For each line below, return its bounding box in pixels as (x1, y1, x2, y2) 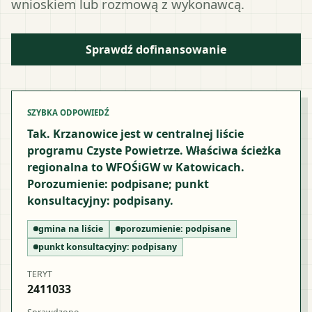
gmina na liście (38, 222, 103, 235)
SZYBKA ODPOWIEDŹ (27, 107, 109, 118)
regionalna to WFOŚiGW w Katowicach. (27, 159, 244, 175)
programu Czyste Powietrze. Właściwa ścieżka (27, 142, 281, 158)
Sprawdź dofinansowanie (86, 41, 226, 57)
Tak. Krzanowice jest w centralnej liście (27, 125, 244, 141)
